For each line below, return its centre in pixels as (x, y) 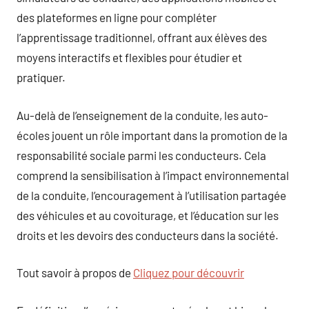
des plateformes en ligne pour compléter (117, 17)
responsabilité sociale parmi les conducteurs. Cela (141, 155)
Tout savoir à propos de (75, 272)
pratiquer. (41, 77)
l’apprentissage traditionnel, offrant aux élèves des (142, 37)
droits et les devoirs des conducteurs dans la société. (148, 235)
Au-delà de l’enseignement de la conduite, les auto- (142, 115)
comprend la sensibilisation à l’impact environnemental (153, 175)
